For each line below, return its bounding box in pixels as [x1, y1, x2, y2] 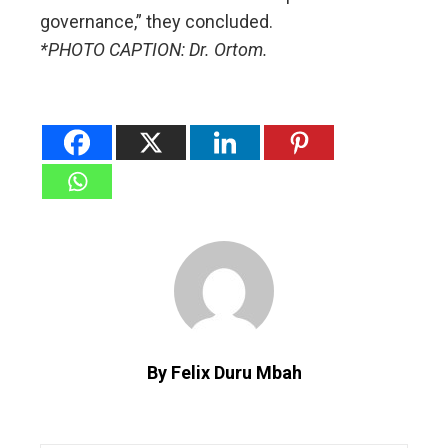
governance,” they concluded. [40, 11, 273, 33]
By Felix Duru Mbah [146, 362, 302, 384]
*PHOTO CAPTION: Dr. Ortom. [40, 39, 268, 61]
